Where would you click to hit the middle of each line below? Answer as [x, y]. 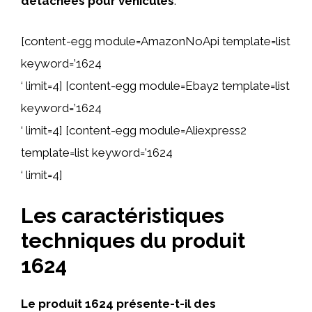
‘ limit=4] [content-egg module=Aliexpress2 [134, 130]
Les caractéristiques [123, 216]
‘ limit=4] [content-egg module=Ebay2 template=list [155, 85]
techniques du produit [133, 241]
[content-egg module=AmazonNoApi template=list [156, 41]
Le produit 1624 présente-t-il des [118, 304]
